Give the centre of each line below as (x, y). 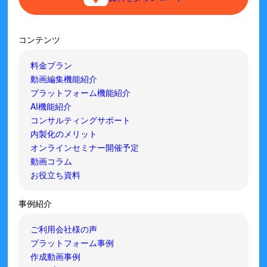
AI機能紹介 (51, 106)
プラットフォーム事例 (72, 243)
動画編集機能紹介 (64, 79)
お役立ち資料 (56, 175)
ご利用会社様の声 (64, 229)
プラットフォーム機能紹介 (81, 93)
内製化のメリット (64, 134)
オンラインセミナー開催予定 (85, 148)
